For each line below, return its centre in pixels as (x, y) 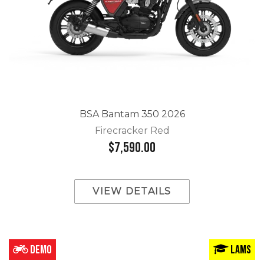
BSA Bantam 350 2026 (132, 114)
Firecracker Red (132, 131)
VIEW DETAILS (132, 191)
